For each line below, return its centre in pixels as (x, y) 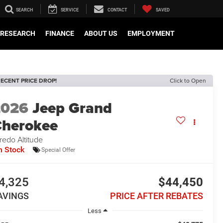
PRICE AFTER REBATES (156, 196)
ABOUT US (101, 34)
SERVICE (70, 10)
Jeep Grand (72, 108)
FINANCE (60, 34)
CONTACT (117, 10)
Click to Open (188, 80)
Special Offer (58, 150)
